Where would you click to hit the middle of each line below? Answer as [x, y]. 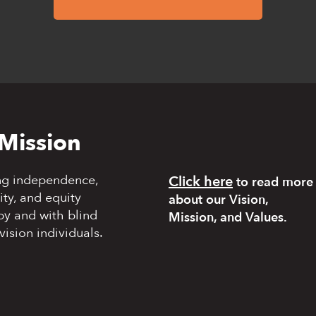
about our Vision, [219, 200]
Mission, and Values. [228, 218]
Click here [201, 182]
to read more [273, 182]
